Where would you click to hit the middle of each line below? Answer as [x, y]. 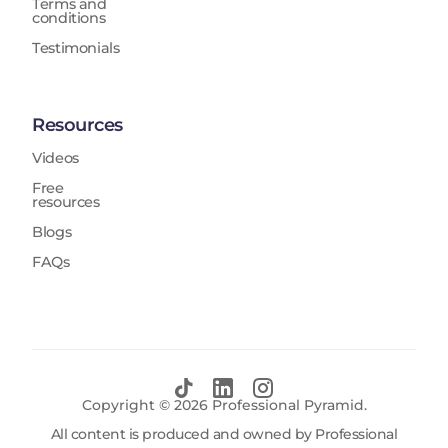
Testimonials [76, 48]
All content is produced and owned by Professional [224, 434]
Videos [55, 158]
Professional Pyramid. [287, 405]
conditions [69, 18]
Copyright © [127, 405]
